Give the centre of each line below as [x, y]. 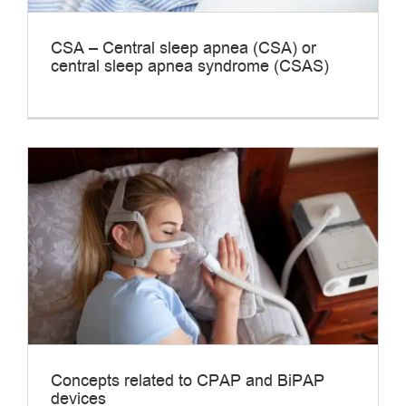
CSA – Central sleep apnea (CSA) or [184, 49]
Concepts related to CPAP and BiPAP [188, 382]
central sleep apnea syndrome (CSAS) [190, 67]
